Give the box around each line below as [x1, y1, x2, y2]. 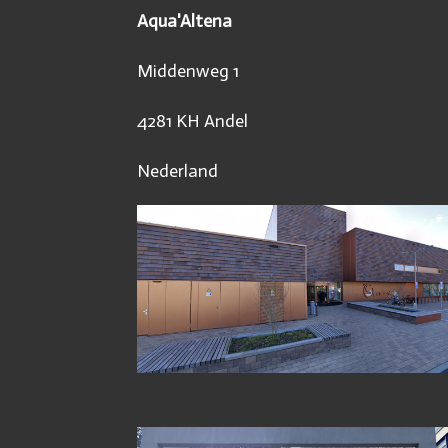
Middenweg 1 [137, 59, 239, 82]
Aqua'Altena [137, 9, 232, 32]
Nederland [137, 159, 218, 182]
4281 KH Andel [137, 109, 248, 132]
